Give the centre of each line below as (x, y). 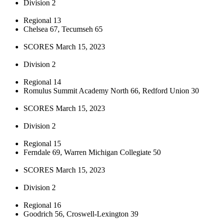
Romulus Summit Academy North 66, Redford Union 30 (111, 90)
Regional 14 (42, 82)
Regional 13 (42, 20)
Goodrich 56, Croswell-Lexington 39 (81, 214)
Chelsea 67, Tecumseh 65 (63, 29)
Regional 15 (42, 143)
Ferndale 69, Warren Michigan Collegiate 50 (92, 152)
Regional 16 (42, 205)
